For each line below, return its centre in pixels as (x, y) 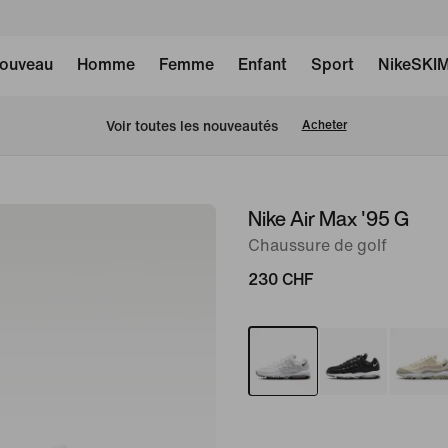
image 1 (243, 217)
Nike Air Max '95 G (328, 218)
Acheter (324, 125)
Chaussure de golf (317, 245)
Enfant (262, 64)
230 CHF (280, 279)
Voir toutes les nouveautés (191, 126)
